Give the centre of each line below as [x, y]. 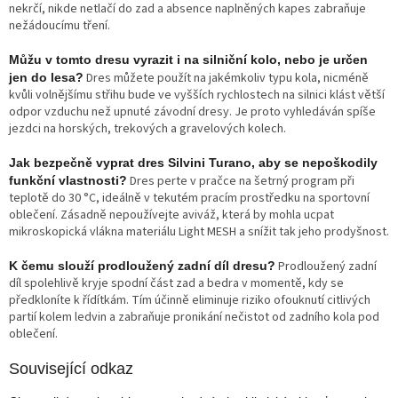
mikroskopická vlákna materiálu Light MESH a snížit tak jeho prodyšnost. [199, 232]
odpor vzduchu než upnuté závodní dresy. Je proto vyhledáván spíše [192, 112]
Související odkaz [71, 369]
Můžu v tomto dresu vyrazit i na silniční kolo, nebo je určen [188, 60]
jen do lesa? [46, 78]
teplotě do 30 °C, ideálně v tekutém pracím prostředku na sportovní [189, 199]
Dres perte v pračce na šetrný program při [241, 182]
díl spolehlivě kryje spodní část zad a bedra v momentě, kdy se [176, 284]
